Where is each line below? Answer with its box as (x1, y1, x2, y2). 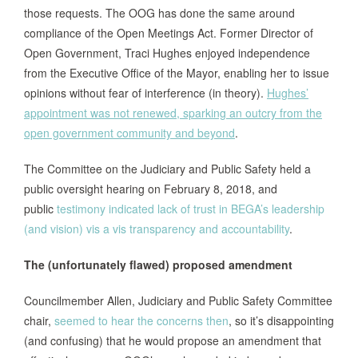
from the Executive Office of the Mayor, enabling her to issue (24, 65, 329, 81)
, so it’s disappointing (229, 312, 334, 328)
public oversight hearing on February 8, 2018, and (24, 181, 277, 197)
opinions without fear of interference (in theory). (24, 85, 267, 101)
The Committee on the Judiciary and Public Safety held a (24, 161, 311, 177)
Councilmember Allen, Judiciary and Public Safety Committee (24, 292, 332, 308)
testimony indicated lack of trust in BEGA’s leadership (57, 201, 324, 217)
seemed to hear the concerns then (54, 312, 229, 328)
